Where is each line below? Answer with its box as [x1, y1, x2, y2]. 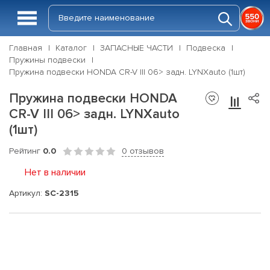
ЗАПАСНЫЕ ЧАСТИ [100, 43, 173, 53]
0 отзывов [122, 146, 164, 156]
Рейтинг [9, 146, 43, 156]
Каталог [55, 43, 87, 53]
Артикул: [9, 187, 45, 198]
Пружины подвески [9, 55, 86, 65]
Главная [9, 43, 42, 53]
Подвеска [186, 43, 225, 53]
